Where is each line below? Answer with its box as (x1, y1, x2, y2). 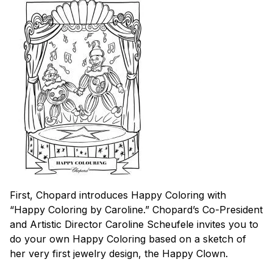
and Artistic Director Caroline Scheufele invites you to (10, 218, 258, 230)
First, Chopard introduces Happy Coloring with (10, 188, 226, 201)
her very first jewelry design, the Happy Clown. (10, 247, 228, 260)
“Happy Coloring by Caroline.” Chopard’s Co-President (10, 203, 263, 216)
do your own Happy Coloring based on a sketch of (10, 232, 246, 245)
